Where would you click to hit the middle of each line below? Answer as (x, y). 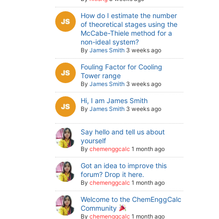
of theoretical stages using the (129, 24)
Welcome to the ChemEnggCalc (131, 199)
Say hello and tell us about (123, 131)
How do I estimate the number (129, 15)
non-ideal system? (110, 42)
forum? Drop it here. (113, 174)
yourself (94, 140)
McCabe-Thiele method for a (127, 33)
